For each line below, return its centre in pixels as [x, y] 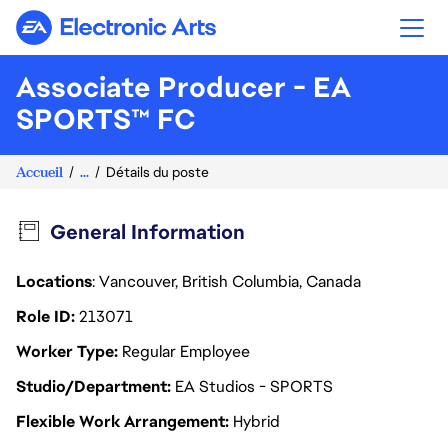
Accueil [39, 171]
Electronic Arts [168, 35]
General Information [147, 232]
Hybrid [256, 421]
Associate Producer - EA [183, 87]
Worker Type [67, 351]
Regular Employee [186, 351]
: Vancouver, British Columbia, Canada [228, 281]
